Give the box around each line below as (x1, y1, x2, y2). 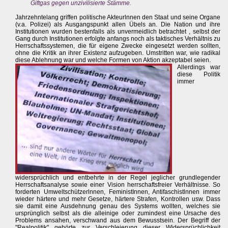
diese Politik (177, 70, 221, 78)
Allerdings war (177, 63, 221, 71)
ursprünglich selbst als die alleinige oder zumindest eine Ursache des (15, 209, 221, 217)
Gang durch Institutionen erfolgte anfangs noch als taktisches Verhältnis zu (15, 35, 221, 42)
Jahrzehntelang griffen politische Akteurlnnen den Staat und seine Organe (15, 13, 221, 21)
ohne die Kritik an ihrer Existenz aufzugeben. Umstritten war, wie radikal (15, 49, 221, 56)
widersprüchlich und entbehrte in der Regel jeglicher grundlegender (15, 174, 221, 181)
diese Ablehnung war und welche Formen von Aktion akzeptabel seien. (15, 56, 211, 64)
